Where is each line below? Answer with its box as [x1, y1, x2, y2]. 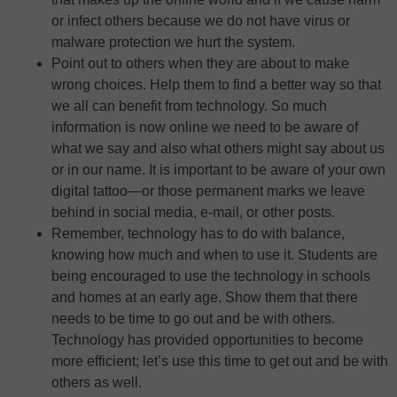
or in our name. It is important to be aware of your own [51, 161, 385, 177]
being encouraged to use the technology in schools [51, 268, 370, 284]
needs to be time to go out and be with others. [51, 310, 335, 326]
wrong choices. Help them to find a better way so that [51, 76, 381, 92]
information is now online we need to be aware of [51, 119, 358, 135]
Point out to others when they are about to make [51, 55, 349, 71]
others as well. [51, 374, 142, 390]
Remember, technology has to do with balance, [51, 225, 345, 241]
